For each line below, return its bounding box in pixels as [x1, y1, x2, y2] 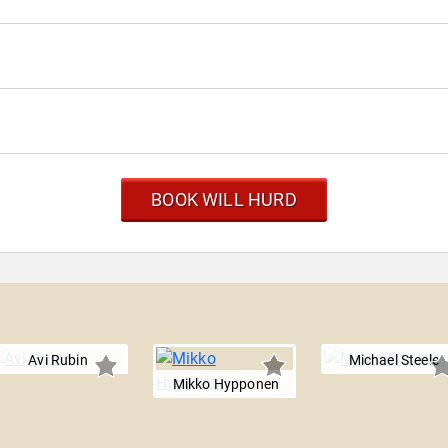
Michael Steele [348, 352, 439, 369]
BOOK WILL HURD [151, 189, 297, 211]
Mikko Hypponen [172, 376, 280, 393]
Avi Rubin [28, 352, 88, 369]
